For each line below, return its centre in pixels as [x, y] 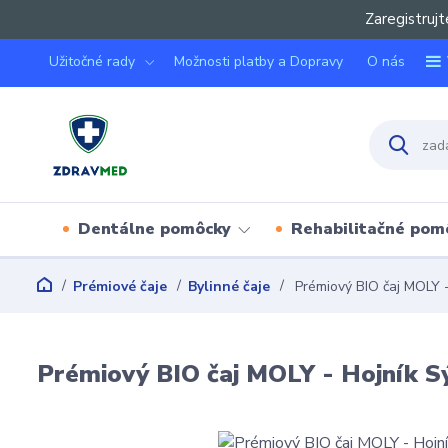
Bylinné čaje [229, 286]
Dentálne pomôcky [154, 229]
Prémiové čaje [120, 286]
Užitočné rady [92, 61]
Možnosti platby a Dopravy [258, 61]
